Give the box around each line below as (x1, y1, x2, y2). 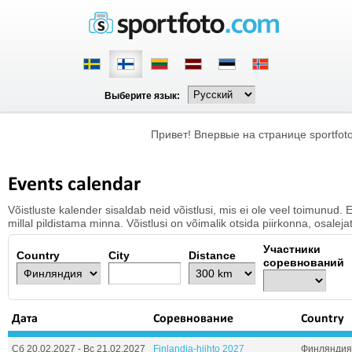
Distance (189, 249, 236, 262)
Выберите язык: (104, 90, 180, 101)
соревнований (263, 256, 344, 269)
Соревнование (153, 313, 233, 325)
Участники (263, 243, 321, 255)
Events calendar (8, 174, 141, 196)
